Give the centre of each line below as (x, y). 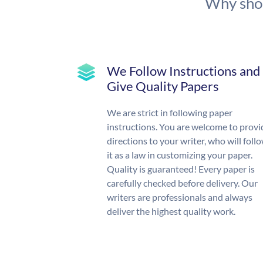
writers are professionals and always (180, 197)
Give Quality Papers (163, 86)
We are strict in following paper (170, 113)
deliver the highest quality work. (171, 211)
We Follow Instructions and (183, 71)
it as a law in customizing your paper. (180, 155)
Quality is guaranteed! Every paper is (181, 169)
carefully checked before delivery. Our (182, 183)
